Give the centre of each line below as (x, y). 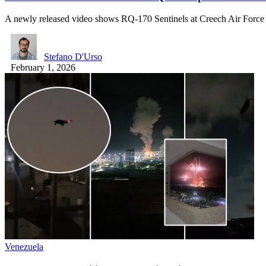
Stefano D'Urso (73, 57)
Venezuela (24, 247)
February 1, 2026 (43, 68)
